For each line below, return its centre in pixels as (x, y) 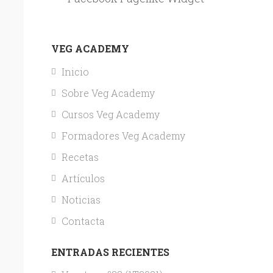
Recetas (80, 157)
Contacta (83, 221)
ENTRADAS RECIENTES (110, 252)
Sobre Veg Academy (108, 93)
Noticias (81, 199)
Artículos (83, 178)
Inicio (75, 71)
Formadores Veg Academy (123, 135)
